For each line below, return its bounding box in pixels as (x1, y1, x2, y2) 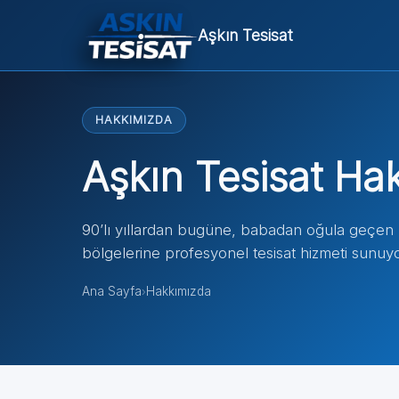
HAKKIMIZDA (95, 113, 174, 126)
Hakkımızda (146, 284, 211, 298)
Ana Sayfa (82, 284, 142, 298)
